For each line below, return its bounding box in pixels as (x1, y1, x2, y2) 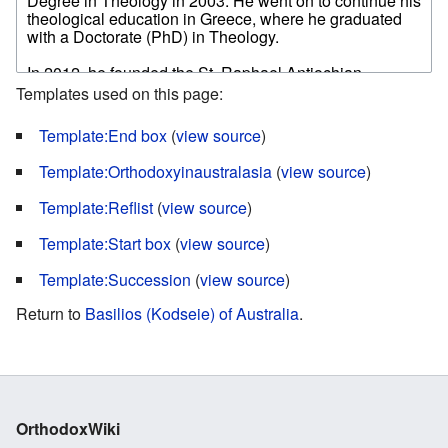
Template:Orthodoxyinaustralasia (39, 160, 272, 184)
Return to (16, 302, 85, 326)
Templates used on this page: (16, 82, 223, 106)
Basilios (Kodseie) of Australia (85, 302, 299, 326)
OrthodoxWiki (16, 417, 120, 441)
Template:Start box (39, 232, 171, 256)
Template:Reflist (39, 196, 153, 220)
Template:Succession (39, 268, 191, 292)
